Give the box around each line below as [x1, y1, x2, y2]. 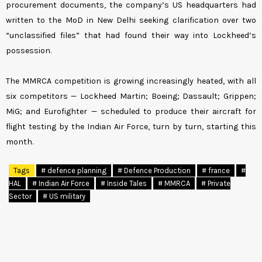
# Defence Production [118, 166, 191, 175]
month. [6, 137, 33, 147]
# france [202, 166, 230, 175]
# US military [43, 192, 85, 201]
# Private [201, 179, 230, 188]
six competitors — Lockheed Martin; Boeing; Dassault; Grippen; [6, 91, 256, 102]
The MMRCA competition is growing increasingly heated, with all [6, 76, 256, 87]
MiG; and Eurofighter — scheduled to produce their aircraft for [6, 106, 256, 117]
